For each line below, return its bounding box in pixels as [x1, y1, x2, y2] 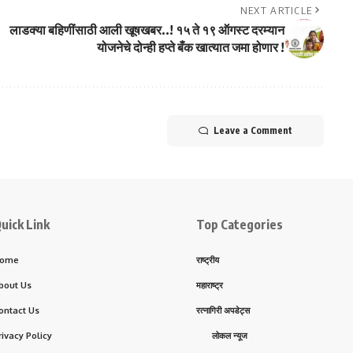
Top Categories [196, 217, 283, 233]
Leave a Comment [213, 124, 292, 137]
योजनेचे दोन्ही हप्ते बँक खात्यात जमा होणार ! [96, 39, 284, 56]
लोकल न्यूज [212, 330, 247, 342]
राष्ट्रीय [196, 255, 219, 266]
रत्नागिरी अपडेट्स [196, 305, 250, 317]
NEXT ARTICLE [240, 4, 313, 17]
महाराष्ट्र [196, 280, 223, 292]
